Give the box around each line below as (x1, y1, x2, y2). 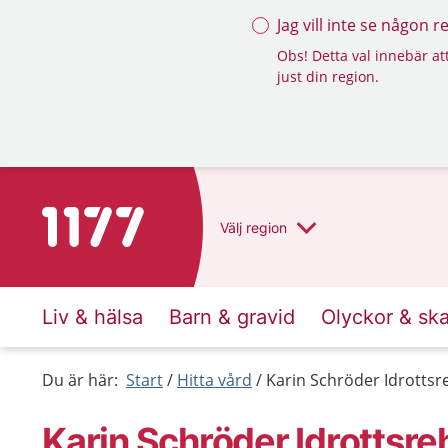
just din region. (277, 67, 379, 86)
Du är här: (42, 369, 118, 391)
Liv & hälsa (42, 305, 143, 329)
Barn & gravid (169, 305, 295, 329)
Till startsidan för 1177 (41, 208, 210, 230)
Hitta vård (177, 369, 252, 391)
